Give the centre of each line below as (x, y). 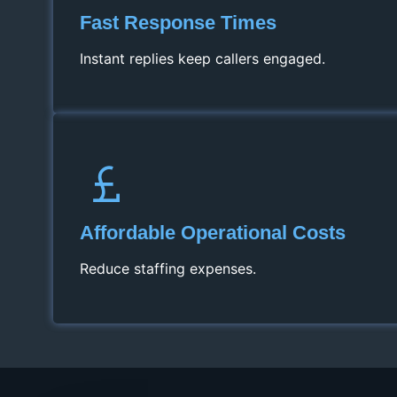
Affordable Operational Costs (213, 233)
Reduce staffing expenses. (168, 269)
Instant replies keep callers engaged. (202, 59)
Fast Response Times (178, 23)
